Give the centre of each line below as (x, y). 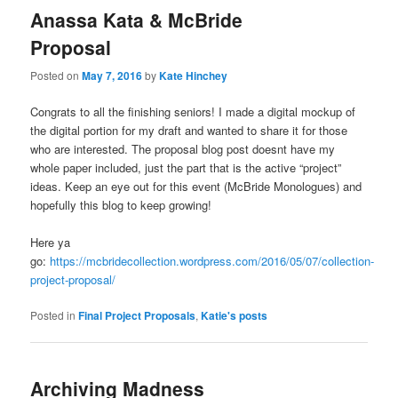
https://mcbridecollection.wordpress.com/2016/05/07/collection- (212, 260)
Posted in (53, 315)
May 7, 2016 (112, 75)
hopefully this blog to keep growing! (121, 204)
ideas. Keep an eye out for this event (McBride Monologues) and (196, 186)
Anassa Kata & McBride (137, 20)
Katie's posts (235, 316)
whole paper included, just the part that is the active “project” (186, 167)
